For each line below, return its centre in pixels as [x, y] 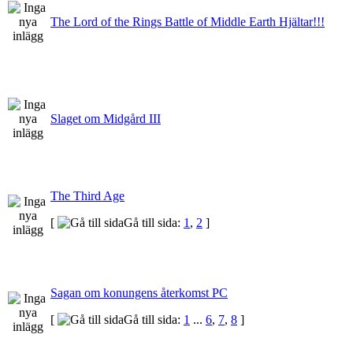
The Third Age [87, 195]
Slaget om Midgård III [106, 118]
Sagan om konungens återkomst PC [139, 292]
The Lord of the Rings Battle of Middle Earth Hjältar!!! [188, 21]
